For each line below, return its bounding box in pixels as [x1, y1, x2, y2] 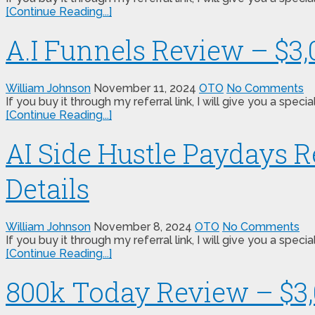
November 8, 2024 [94, 219, 192, 233]
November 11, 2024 [94, 82, 196, 96]
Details [6, 170, 89, 206]
